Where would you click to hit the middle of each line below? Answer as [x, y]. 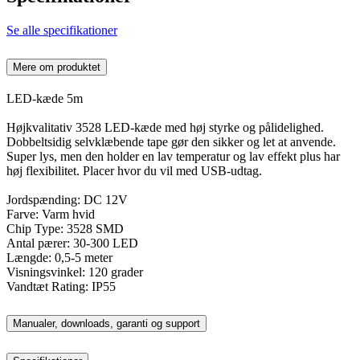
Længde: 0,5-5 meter [59, 257]
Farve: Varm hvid [51, 214]
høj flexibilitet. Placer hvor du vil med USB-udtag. [134, 170]
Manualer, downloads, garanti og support [106, 323]
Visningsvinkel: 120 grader [75, 272]
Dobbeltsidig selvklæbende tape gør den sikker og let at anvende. [171, 141]
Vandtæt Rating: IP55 [61, 286]
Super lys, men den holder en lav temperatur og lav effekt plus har [173, 156]
